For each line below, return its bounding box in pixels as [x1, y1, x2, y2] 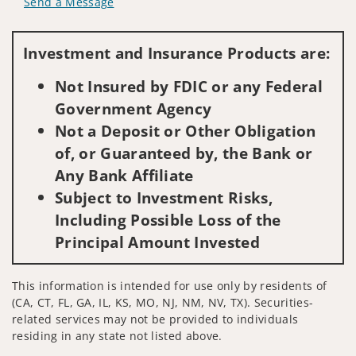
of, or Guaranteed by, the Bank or [55, 141, 313, 164]
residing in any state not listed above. [12, 327, 222, 343]
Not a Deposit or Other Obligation [55, 119, 316, 141]
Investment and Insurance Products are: [23, 42, 331, 64]
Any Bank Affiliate [55, 164, 194, 186]
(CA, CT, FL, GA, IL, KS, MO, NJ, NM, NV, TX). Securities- [12, 294, 314, 310]
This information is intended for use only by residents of [12, 277, 327, 293]
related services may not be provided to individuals [12, 311, 299, 327]
